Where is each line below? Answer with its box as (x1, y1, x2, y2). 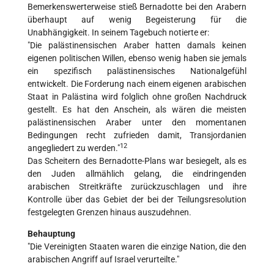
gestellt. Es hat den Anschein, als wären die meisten (28, 105, 246, 115)
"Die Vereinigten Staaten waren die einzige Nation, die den (28, 242, 246, 252)
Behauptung (28, 229, 75, 239)
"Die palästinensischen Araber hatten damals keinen (28, 40, 246, 51)
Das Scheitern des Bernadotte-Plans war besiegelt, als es (28, 156, 246, 166)
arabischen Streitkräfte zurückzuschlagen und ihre (28, 182, 246, 192)
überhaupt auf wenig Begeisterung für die (28, 15, 246, 25)
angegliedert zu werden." (28, 143, 120, 154)
